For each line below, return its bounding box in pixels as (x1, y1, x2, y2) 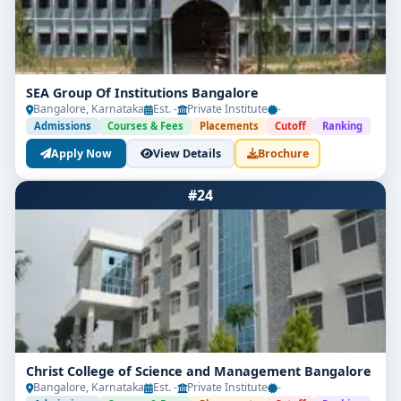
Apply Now (51, 145, 112, 161)
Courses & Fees (107, 119, 183, 132)
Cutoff (275, 119, 306, 132)
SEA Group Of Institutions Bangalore (26, 84, 259, 101)
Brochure (257, 145, 309, 161)
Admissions (34, 119, 91, 132)
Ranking (322, 119, 363, 132)
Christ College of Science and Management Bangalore (26, 363, 371, 380)
